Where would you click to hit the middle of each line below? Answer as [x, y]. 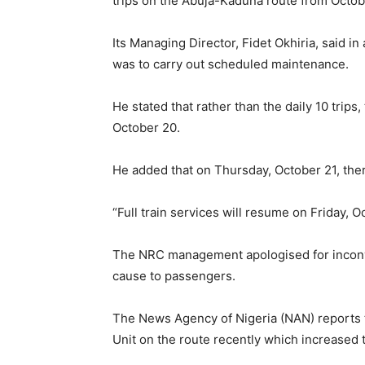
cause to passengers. [174, 276]
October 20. [146, 128]
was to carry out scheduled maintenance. [231, 64]
